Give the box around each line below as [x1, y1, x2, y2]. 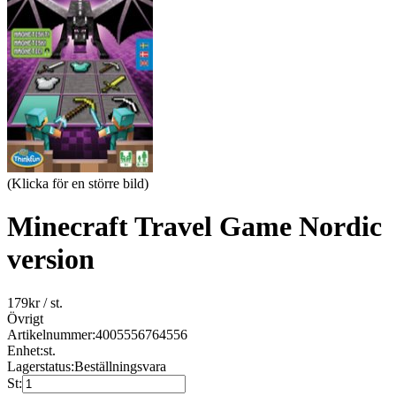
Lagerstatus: [7, 358, 74, 374]
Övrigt [7, 310, 43, 326]
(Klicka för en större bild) [7, 176, 148, 191]
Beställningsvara [74, 358, 166, 374]
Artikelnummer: [7, 326, 95, 342]
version [7, 243, 95, 276]
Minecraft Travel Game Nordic [7, 210, 382, 243]
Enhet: [7, 342, 43, 358]
